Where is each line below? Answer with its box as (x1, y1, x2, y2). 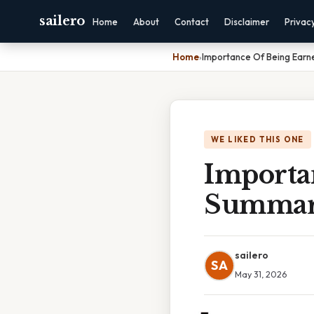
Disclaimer (224, 16, 269, 27)
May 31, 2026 (235, 268, 287, 280)
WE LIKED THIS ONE (211, 135, 304, 144)
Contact (174, 16, 209, 27)
